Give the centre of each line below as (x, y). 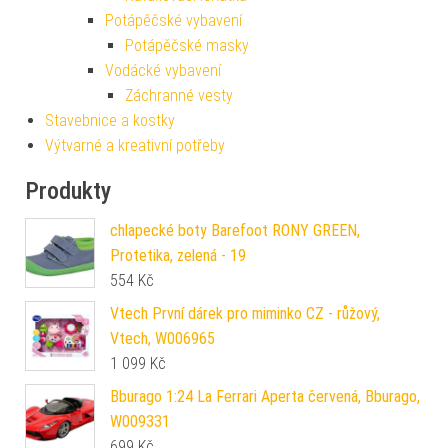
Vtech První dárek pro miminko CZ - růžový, (245, 314)
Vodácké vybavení (163, 71)
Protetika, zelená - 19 (178, 256)
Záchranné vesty (179, 96)
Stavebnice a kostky (110, 121)
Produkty (68, 191)
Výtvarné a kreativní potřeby (135, 146)
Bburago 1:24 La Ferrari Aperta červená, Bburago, (265, 397)
